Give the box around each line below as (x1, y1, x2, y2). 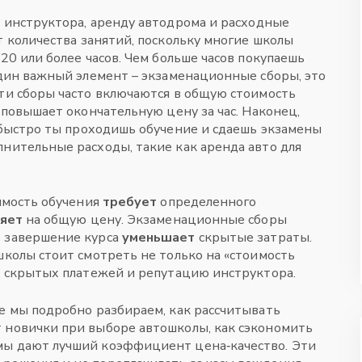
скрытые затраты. (195, 229, 312, 246)
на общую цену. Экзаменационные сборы (22, 211, 287, 229)
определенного (157, 193, 257, 211)
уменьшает (121, 229, 196, 246)
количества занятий (6, 32, 133, 49)
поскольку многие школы (137, 32, 294, 49)
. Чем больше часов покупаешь (118, 49, 305, 67)
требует (102, 193, 158, 211)
